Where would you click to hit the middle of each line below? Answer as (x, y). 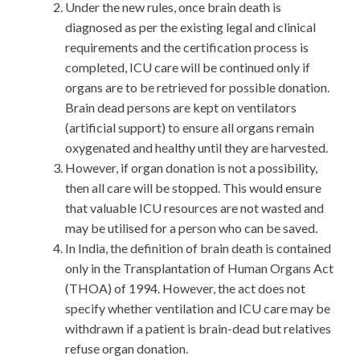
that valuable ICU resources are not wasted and (194, 208)
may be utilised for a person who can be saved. (191, 228)
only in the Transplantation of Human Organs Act (199, 268)
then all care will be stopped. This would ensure (193, 188)
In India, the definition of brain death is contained (198, 248)
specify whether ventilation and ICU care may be (198, 309)
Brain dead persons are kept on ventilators (181, 108)
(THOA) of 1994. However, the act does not (185, 288)
